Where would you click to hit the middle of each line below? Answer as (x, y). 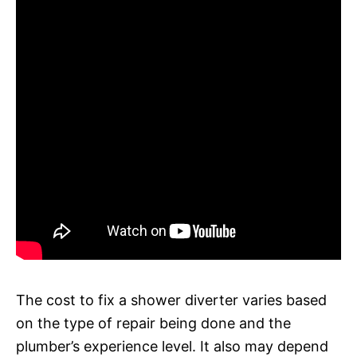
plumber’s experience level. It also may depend (172, 346)
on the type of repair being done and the (153, 323)
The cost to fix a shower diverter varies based (171, 300)
